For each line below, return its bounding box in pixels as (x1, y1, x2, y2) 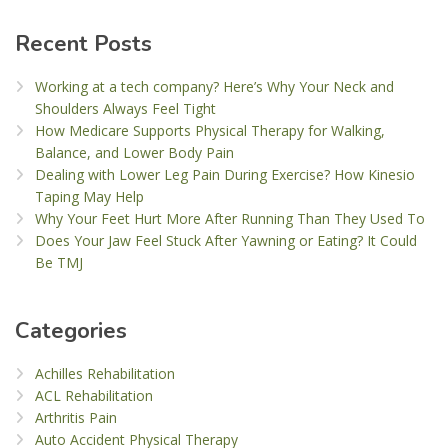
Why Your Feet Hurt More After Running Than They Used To (35, 209, 425, 229)
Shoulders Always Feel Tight (35, 99, 216, 119)
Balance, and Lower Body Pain (35, 143, 234, 163)
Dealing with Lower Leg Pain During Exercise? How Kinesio (35, 165, 415, 185)
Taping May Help (35, 187, 144, 207)
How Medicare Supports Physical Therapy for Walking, (35, 121, 385, 141)
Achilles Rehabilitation (35, 364, 175, 384)
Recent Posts (15, 29, 152, 60)
